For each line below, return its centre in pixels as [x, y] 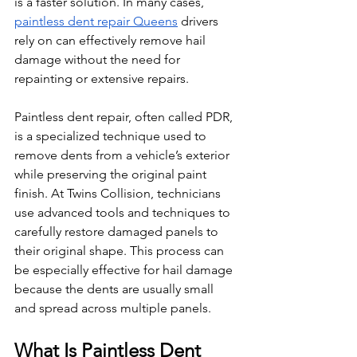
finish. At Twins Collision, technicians [119, 194]
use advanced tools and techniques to [124, 213]
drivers [200, 22]
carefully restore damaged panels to [118, 232]
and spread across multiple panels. [113, 308]
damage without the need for [99, 60]
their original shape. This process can [121, 251]
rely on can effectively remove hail [112, 41]
